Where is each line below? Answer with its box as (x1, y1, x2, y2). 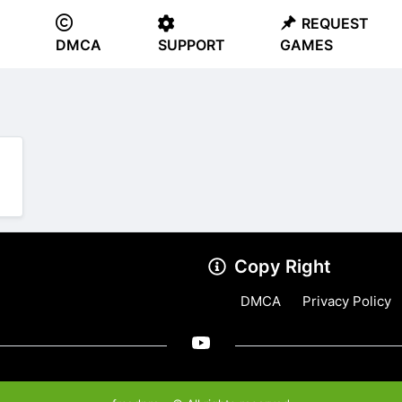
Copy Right (234, 255, 331, 277)
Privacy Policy (302, 292, 391, 310)
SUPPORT (157, 36, 225, 54)
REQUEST (301, 14, 370, 32)
